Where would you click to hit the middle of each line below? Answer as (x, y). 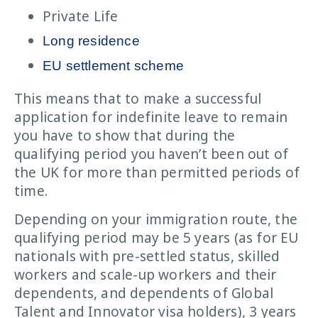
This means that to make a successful (138, 98)
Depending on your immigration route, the (156, 219)
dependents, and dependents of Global (144, 293)
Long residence (91, 40)
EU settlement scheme (113, 65)
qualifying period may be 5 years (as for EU (157, 237)
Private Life (81, 16)
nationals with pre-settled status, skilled (147, 256)
